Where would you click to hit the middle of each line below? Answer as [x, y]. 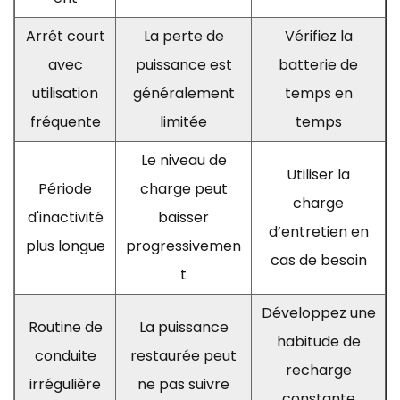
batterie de [318, 64]
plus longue [65, 246]
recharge [318, 370]
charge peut [183, 188]
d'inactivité [65, 217]
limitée [183, 121]
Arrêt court [65, 36]
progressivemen [183, 246]
